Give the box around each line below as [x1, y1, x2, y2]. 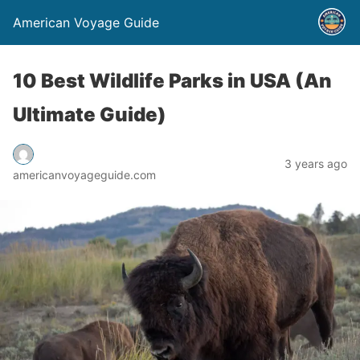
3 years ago [284, 156, 347, 170]
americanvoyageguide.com [13, 167, 156, 182]
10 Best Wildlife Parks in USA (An [13, 69, 332, 92]
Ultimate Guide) [13, 103, 166, 126]
